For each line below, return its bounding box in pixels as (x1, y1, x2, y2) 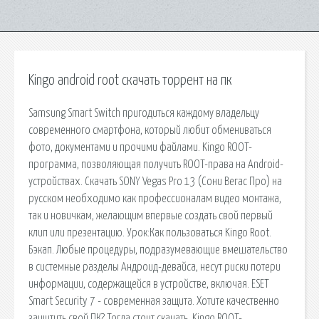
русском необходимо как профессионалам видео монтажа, (28, 192, 281, 204)
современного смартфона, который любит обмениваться (28, 124, 271, 136)
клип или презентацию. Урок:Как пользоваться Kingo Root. (28, 226, 271, 239)
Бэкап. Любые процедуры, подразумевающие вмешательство (28, 244, 288, 256)
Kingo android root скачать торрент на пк (28, 73, 232, 88)
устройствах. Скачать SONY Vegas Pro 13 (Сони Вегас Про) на (28, 175, 282, 187)
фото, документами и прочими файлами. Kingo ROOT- (28, 141, 252, 153)
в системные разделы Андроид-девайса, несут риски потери (28, 261, 281, 273)
